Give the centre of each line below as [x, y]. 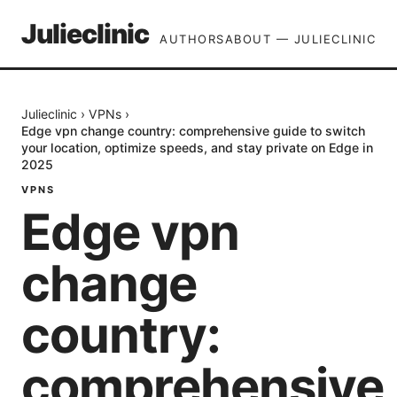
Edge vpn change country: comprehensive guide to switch [193, 131]
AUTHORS [192, 39]
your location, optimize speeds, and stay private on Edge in [197, 148]
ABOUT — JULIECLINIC [300, 39]
